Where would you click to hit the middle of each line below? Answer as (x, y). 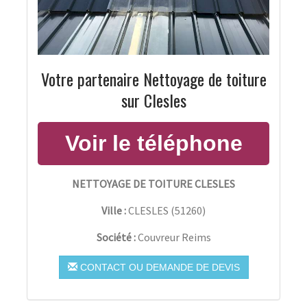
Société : (117, 237)
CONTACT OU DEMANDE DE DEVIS (158, 268)
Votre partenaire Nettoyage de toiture (153, 79)
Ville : (114, 211)
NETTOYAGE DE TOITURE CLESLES (153, 184)
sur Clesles (153, 100)
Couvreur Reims (174, 237)
